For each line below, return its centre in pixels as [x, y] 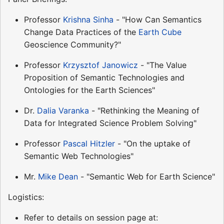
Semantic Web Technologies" [79, 156]
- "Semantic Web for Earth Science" [146, 177]
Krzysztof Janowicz [100, 65]
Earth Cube [160, 32]
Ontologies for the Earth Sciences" [89, 90]
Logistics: [26, 197]
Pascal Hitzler [89, 144]
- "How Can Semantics [157, 20]
